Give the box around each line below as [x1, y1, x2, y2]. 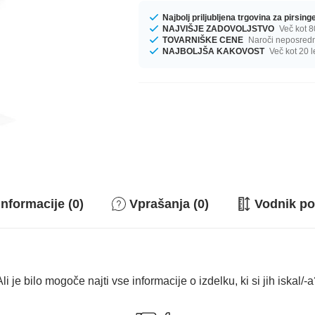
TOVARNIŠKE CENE [162, 34, 244, 45]
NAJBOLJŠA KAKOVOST [162, 46, 265, 56]
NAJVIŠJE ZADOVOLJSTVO [162, 23, 275, 34]
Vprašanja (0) [129, 197, 209, 211]
